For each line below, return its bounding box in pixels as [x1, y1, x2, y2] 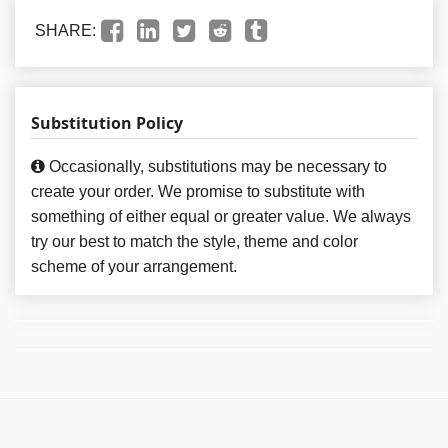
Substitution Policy [31, 111, 183, 134]
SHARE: [35, 21, 96, 39]
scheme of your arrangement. [31, 257, 237, 275]
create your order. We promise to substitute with [31, 182, 365, 200]
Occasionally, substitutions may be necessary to [45, 157, 387, 175]
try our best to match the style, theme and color [31, 232, 358, 250]
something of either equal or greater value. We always [31, 207, 411, 225]
